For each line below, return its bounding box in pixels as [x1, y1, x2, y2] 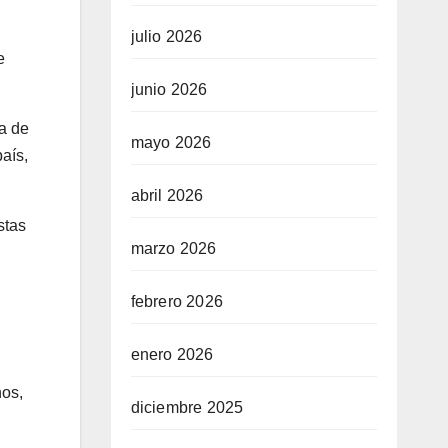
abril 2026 [130, 187, 204, 204]
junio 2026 [130, 81, 208, 98]
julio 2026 [130, 28, 203, 45]
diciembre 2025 [130, 399, 244, 416]
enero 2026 [130, 346, 214, 363]
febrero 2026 [130, 293, 223, 310]
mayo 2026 [130, 134, 212, 151]
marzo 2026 [130, 240, 217, 257]
